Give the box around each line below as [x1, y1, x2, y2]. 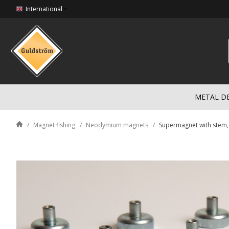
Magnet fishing [33, 121, 75, 129]
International [26, 5, 62, 13]
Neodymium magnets [86, 121, 148, 129]
